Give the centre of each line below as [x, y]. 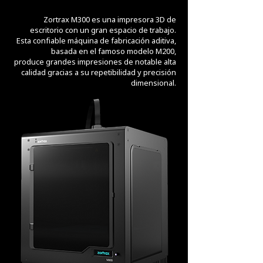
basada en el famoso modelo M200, [114, 51]
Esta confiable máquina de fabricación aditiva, [96, 41]
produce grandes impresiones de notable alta [95, 62]
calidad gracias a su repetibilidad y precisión [99, 72]
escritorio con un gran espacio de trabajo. [103, 30]
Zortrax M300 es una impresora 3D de [110, 19]
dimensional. [154, 83]
